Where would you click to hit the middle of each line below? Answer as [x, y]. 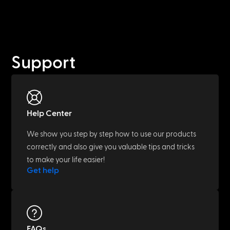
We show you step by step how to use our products [112, 134]
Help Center [50, 113]
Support [44, 63]
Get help [43, 170]
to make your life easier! [66, 160]
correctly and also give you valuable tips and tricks [111, 147]
